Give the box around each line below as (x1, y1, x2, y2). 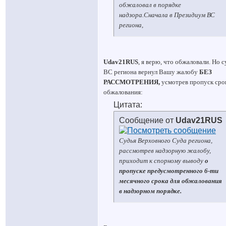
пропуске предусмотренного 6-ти (119, 167, 218, 175)
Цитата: (114, 100, 142, 109)
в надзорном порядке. (119, 187, 182, 195)
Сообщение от (119, 116, 176, 125)
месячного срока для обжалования (119, 177, 222, 185)
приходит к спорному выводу (119, 157, 205, 164)
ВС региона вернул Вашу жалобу (103, 68, 199, 76)
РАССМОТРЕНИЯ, (103, 78, 160, 86)
